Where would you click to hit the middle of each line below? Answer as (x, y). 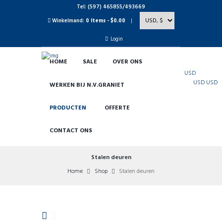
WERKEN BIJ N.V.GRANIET (87, 85)
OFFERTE (117, 108)
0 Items (95, 21)
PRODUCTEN (68, 108)
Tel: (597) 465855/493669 (111, 7)
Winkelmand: (68, 21)
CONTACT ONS (71, 131)
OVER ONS (127, 62)
